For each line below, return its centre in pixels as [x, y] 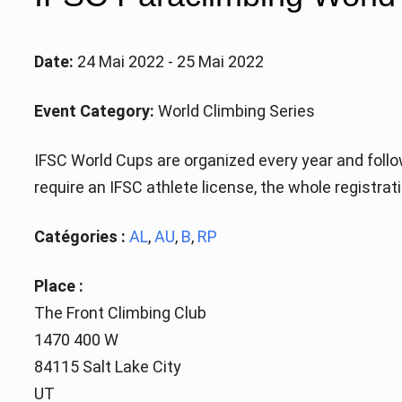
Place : [59, 286]
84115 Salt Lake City [108, 367]
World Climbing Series [235, 111]
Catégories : [80, 237]
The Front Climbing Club [121, 313]
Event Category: [95, 111]
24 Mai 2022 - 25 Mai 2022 [169, 62]
